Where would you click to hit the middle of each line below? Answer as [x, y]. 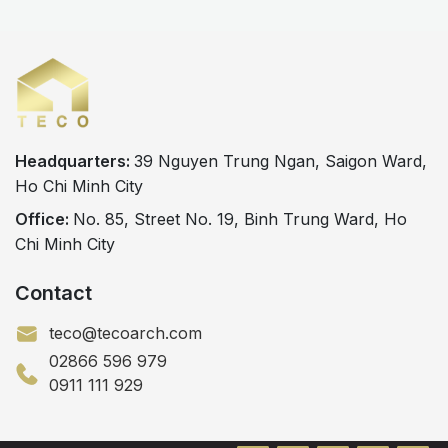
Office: [44, 219]
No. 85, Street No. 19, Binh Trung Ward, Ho [240, 219]
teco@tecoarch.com [125, 333]
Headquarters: [74, 161]
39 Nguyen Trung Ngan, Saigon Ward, [280, 161]
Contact [53, 293]
